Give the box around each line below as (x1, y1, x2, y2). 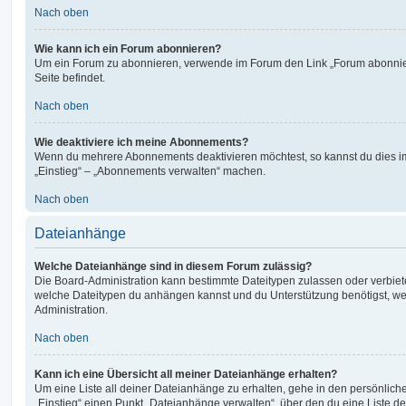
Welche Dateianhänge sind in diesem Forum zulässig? (34, 259, 312, 273)
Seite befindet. (34, 71, 105, 84)
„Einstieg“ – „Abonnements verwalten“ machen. (34, 164, 266, 178)
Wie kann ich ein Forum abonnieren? (34, 42, 221, 55)
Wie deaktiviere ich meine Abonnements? (34, 135, 248, 149)
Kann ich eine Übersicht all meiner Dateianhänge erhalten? (34, 367, 337, 381)
